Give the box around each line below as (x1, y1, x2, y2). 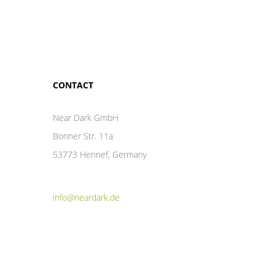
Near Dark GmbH (53, 111, 118, 123)
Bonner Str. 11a (53, 130, 113, 142)
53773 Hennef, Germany (53, 148, 147, 160)
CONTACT (53, 79, 93, 91)
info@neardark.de (53, 191, 120, 203)
